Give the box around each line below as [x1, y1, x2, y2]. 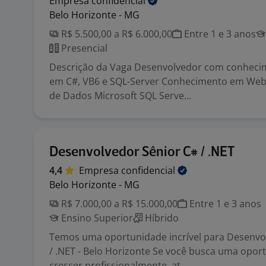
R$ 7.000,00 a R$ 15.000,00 [59, 197, 178, 210]
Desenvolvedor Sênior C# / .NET [49, 145, 235, 159]
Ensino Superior [59, 211, 133, 224]
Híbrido [142, 211, 179, 224]
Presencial [59, 42, 107, 55]
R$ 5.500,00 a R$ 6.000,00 [59, 27, 172, 40]
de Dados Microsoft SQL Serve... [49, 89, 191, 102]
